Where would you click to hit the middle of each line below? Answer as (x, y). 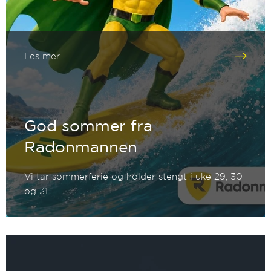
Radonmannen (81, 147)
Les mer (42, 56)
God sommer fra (89, 126)
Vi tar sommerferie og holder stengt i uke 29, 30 (134, 177)
